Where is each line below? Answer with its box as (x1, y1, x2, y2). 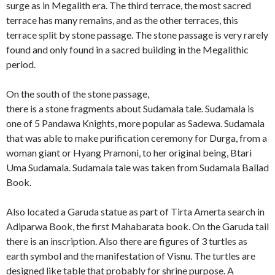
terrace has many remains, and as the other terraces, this (6, 14, 238, 26)
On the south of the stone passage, (6, 88, 149, 99)
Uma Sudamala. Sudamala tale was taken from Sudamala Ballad (6, 161, 269, 173)
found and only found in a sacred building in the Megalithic (6, 44, 249, 55)
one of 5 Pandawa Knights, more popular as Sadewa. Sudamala (6, 117, 265, 129)
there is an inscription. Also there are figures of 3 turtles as (6, 235, 247, 247)
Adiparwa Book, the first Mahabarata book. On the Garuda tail (6, 220, 269, 232)
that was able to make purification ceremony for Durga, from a (6, 132, 267, 144)
